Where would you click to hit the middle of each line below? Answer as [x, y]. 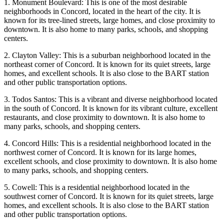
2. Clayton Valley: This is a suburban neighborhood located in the [107, 55]
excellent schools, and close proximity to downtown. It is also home [110, 161]
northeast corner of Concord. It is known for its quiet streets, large [107, 64]
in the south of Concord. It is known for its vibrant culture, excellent [111, 108]
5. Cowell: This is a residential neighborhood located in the [97, 187]
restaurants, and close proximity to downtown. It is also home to [104, 117]
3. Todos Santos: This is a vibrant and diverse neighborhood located [111, 99]
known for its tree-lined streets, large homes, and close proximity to [109, 20]
